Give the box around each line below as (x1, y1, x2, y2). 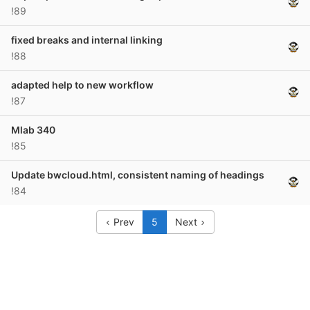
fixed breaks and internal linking (11, 34, 163, 46)
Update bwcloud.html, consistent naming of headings (11, 169, 264, 181)
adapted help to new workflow (11, 79, 154, 91)
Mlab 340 (11, 124, 55, 136)
